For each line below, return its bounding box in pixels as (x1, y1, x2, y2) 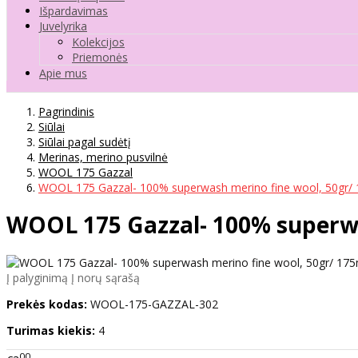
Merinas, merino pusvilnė (38, 149, 168, 165)
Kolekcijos (72, 34, 125, 50)
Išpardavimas (39, 2, 108, 18)
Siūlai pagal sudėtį (38, 133, 131, 149)
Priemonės (72, 49, 128, 65)
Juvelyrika (39, 18, 87, 34)
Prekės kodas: (6, 296, 87, 312)
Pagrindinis (38, 103, 94, 119)
